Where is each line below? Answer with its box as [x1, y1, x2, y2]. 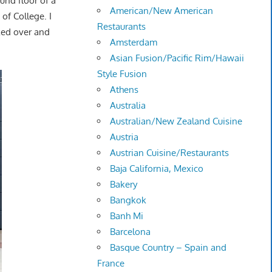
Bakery [110, 178, 138, 191]
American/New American [110, 5, 214, 17]
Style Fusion [97, 68, 148, 80]
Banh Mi [110, 210, 144, 222]
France [97, 257, 125, 270]
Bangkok [110, 194, 147, 206]
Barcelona [110, 226, 151, 238]
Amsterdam [110, 36, 158, 49]
